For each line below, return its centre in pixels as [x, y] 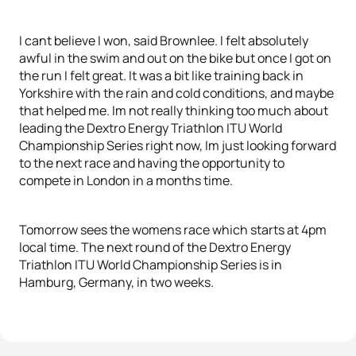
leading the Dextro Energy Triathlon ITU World [151, 128]
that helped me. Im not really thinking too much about [174, 110]
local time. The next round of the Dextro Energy [155, 247]
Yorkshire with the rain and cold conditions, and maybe [176, 93]
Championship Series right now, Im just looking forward [178, 145]
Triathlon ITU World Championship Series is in [151, 265]
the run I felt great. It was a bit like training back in [161, 75]
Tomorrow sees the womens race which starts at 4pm [173, 230]
